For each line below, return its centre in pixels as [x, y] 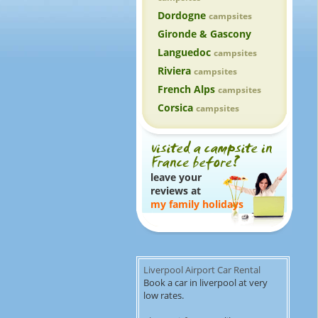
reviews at [176, 191]
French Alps [188, 89]
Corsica [177, 108]
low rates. [164, 295]
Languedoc [186, 52]
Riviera [176, 71]
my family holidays [197, 204]
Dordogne [183, 15]
